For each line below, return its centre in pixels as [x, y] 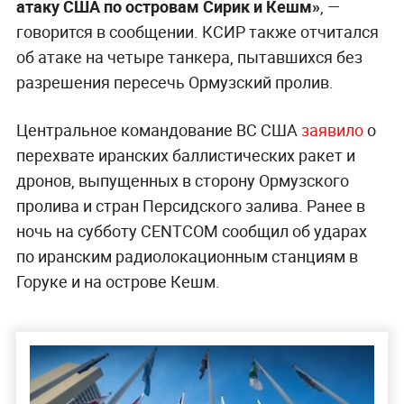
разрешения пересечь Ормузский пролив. [174, 82]
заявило [334, 129]
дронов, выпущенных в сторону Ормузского [182, 180]
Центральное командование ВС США [158, 129]
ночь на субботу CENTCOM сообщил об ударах [191, 230]
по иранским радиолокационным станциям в [187, 256]
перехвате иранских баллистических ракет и [185, 155]
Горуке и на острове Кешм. [118, 281]
